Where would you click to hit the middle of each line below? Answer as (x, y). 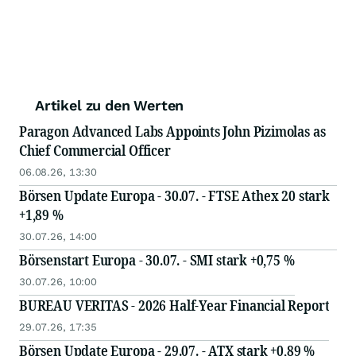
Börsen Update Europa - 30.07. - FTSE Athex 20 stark (174, 196)
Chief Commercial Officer (95, 151)
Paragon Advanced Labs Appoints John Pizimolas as (172, 132)
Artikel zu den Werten (110, 106)
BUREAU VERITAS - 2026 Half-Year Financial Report (174, 306)
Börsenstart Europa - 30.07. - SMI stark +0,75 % (157, 260)
